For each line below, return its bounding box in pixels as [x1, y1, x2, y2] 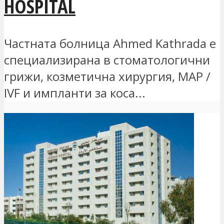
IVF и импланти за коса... [4, 84, 145, 101]
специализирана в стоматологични [4, 51, 210, 68]
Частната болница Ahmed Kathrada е [4, 34, 216, 51]
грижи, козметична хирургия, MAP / [4, 67, 210, 84]
